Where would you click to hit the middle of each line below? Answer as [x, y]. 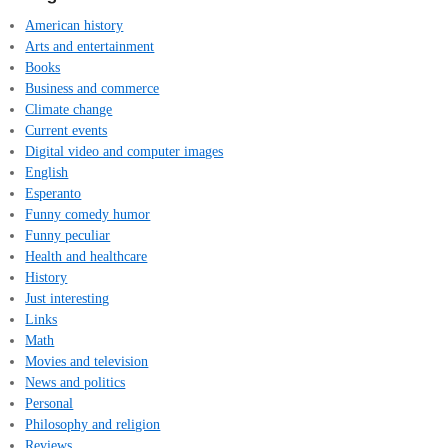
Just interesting [67, 297]
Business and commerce [92, 87]
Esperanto [53, 192]
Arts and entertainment [90, 45]
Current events [66, 129]
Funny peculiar [68, 234]
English [47, 171]
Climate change [69, 108]
